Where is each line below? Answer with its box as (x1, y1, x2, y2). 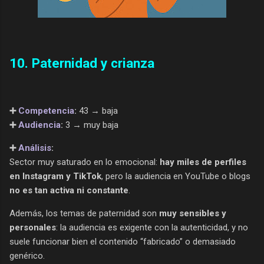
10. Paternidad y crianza (9, 55, 154, 71)
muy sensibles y (159, 208, 226, 219)
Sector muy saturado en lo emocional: (9, 157, 160, 168)
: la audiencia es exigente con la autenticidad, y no (56, 222, 248, 233)
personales (9, 222, 56, 233)
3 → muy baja (63, 120, 118, 131)
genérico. (9, 250, 45, 262)
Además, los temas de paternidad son (9, 208, 159, 219)
